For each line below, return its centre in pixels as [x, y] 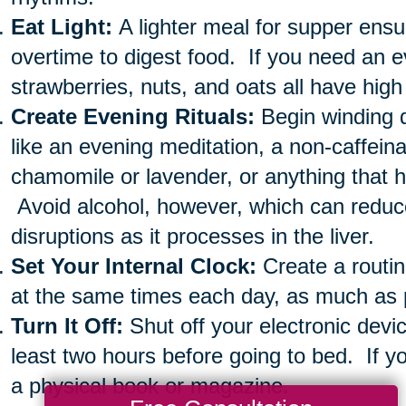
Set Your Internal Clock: [133, 266]
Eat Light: [61, 27]
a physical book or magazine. [150, 386]
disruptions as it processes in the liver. [192, 237]
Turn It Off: [67, 326]
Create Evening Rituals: [132, 117]
